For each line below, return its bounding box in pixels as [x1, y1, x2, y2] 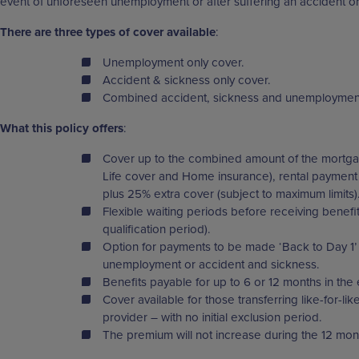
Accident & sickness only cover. [103, 71, 271, 89]
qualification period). [103, 220, 211, 238]
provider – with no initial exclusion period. [103, 309, 322, 326]
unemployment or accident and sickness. [103, 256, 320, 273]
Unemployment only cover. [103, 54, 244, 71]
